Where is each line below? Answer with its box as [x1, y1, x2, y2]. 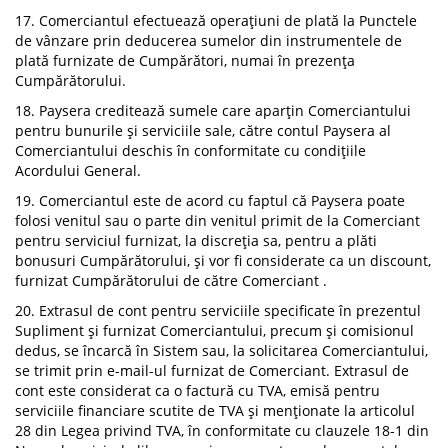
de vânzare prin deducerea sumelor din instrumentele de [15, 31, 402, 50]
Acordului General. [15, 161, 141, 180]
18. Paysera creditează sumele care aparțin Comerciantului [15, 101, 411, 120]
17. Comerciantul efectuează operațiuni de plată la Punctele [15, 11, 417, 30]
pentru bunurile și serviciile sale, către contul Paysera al [15, 121, 391, 140]
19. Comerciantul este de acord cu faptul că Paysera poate [15, 191, 405, 210]
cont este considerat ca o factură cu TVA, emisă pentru [15, 381, 380, 400]
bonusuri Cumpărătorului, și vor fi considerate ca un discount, [15, 251, 431, 270]
